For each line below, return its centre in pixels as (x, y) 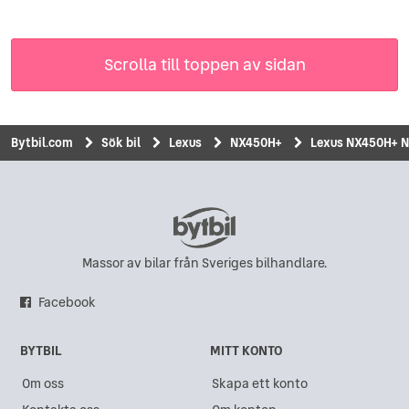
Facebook (67, 302)
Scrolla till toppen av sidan (204, 64)
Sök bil (121, 142)
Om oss (43, 384)
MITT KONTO (246, 351)
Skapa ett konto (260, 384)
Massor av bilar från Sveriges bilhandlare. (204, 262)
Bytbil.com (42, 142)
